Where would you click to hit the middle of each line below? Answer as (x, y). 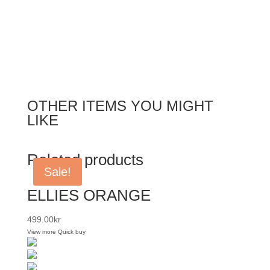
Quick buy (71, 232)
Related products (85, 160)
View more (41, 232)
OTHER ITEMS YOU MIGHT (120, 106)
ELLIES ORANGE (89, 195)
